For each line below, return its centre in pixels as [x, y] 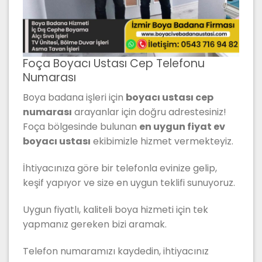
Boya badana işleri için [74, 98]
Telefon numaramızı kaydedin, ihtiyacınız [116, 251]
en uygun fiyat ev [182, 127]
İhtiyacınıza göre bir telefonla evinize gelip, [120, 168]
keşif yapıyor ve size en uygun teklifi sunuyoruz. [129, 183]
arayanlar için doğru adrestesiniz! [149, 112]
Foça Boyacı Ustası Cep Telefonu [114, 63]
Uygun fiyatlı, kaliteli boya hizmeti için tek [116, 209]
